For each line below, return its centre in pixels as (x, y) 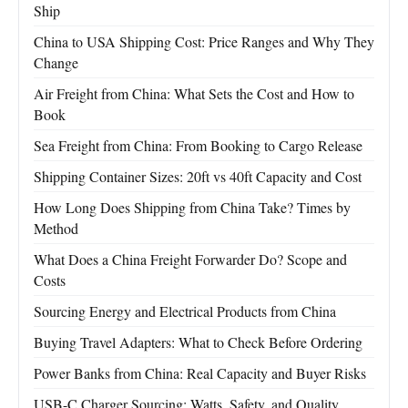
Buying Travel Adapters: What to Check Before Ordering (198, 342)
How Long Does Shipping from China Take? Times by (192, 208)
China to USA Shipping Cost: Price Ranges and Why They (204, 42)
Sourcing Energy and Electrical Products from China (185, 311)
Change (56, 63)
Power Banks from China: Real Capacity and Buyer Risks (200, 373)
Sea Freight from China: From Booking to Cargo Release (198, 146)
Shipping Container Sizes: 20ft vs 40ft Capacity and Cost (198, 177)
